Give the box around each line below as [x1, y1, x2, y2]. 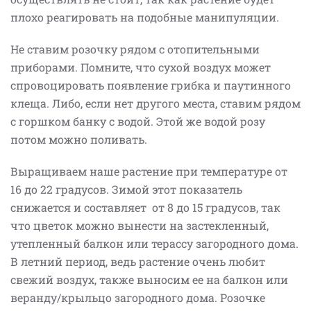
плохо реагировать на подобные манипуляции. [10, 10, 282, 25]
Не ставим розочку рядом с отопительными [10, 42, 260, 57]
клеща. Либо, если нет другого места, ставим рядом [10, 96, 301, 111]
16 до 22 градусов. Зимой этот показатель [10, 182, 242, 197]
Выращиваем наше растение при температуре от [10, 164, 287, 179]
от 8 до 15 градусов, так [152, 200, 280, 215]
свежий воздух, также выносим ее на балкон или [10, 272, 288, 287]
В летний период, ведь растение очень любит [10, 254, 265, 269]
